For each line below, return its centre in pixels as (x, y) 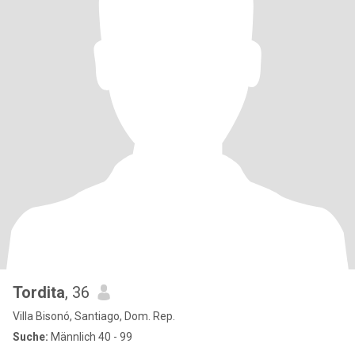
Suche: (31, 337)
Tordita (39, 292)
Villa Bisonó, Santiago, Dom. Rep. (94, 316)
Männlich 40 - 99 (90, 337)
